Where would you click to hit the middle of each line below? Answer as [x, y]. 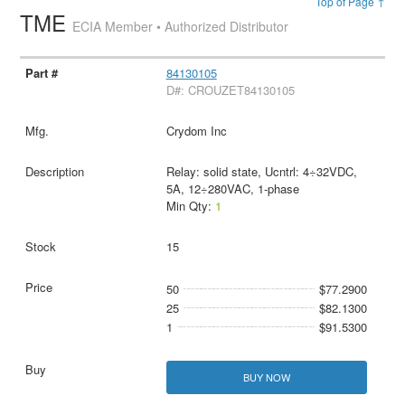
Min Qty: [190, 205]
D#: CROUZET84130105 [230, 89]
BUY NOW [266, 377]
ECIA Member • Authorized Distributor [181, 26]
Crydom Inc [196, 130]
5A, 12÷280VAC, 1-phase [232, 188]
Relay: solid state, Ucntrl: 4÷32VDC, [261, 171]
